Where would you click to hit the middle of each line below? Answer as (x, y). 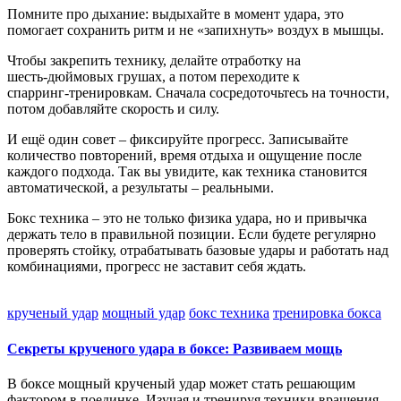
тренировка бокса (327, 313)
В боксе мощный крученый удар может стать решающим (181, 383)
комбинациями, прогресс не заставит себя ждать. (157, 267)
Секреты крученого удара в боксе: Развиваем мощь (175, 348)
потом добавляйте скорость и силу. (113, 109)
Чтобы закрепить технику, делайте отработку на (154, 61)
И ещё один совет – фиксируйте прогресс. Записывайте (178, 140)
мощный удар (144, 313)
